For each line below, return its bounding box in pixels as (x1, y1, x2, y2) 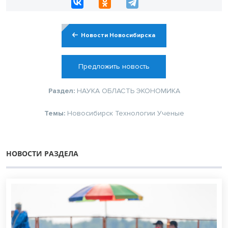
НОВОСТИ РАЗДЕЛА (6, 148, 78, 158)
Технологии (115, 108, 155, 118)
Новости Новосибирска (81, 31, 156, 39)
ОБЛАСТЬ (101, 86, 134, 95)
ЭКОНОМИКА (136, 86, 180, 95)
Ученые (157, 108, 184, 118)
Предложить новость (78, 62, 150, 71)
